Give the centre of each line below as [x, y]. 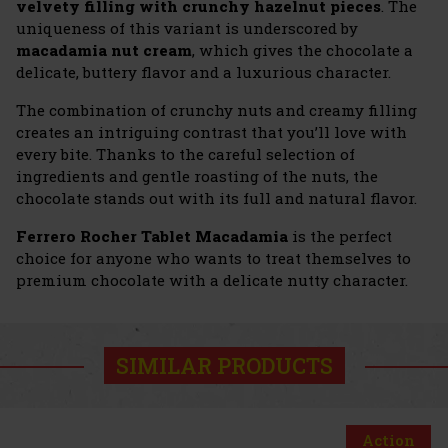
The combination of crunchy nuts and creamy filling [216, 110]
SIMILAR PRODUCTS [224, 366]
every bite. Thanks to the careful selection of [185, 154]
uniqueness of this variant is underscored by [187, 28]
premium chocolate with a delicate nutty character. [212, 280]
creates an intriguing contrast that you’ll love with [211, 132]
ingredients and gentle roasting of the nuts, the [197, 176]
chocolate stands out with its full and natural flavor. [216, 198]
